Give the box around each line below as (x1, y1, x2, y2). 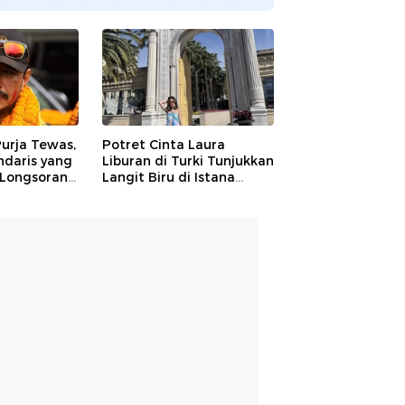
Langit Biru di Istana (102, 168, 235, 185)
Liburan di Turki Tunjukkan (102, 152, 274, 169)
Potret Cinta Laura (102, 136, 225, 153)
